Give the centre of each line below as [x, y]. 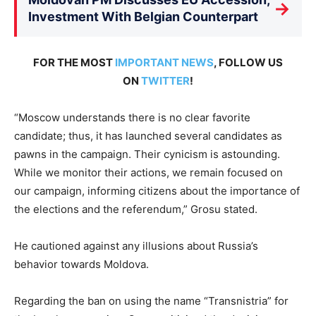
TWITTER [165, 81]
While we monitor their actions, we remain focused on [148, 173]
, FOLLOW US [248, 63]
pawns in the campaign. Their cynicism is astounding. [147, 154]
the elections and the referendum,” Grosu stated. [136, 209]
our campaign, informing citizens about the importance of [157, 191]
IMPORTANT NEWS [164, 63]
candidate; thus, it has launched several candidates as [148, 136]
